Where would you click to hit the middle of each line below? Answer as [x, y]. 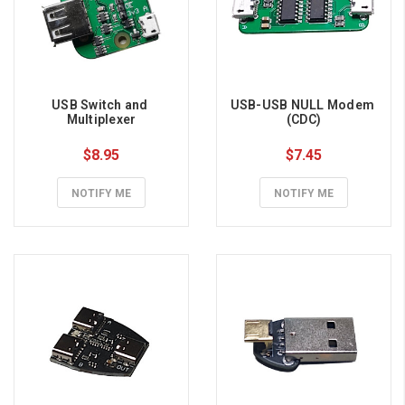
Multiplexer [101, 120]
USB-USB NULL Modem [302, 105]
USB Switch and [100, 105]
